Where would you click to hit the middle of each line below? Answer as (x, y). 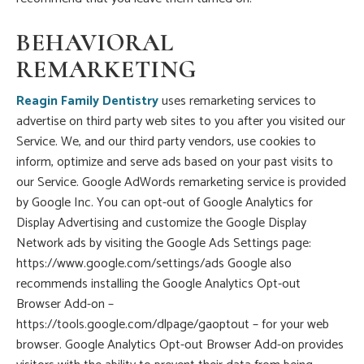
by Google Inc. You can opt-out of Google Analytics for (165, 203)
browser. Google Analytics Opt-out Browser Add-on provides (180, 345)
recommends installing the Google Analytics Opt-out (158, 284)
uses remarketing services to (237, 102)
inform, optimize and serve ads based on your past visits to (175, 162)
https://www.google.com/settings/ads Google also (154, 264)
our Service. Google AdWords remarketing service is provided (181, 183)
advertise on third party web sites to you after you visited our (181, 122)
